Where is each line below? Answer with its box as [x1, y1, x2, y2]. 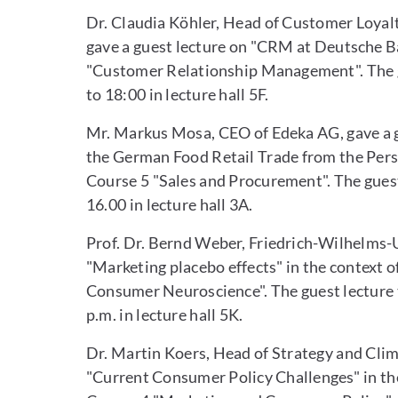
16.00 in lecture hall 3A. [86, 195, 253, 214]
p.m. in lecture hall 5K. [86, 305, 243, 324]
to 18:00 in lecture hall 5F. [86, 84, 269, 104]
